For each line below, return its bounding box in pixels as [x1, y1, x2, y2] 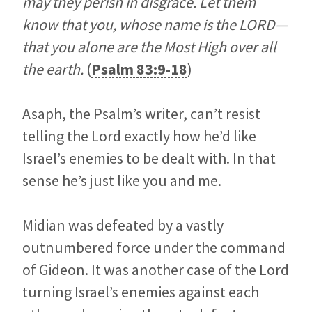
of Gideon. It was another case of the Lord [22, 260, 289, 280]
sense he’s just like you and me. [22, 171, 221, 191]
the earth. [22, 59, 84, 79]
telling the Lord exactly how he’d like [22, 126, 256, 146]
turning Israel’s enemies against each [22, 282, 259, 302]
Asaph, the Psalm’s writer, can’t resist [22, 104, 260, 124]
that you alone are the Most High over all [22, 37, 276, 57]
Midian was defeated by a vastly [22, 215, 224, 235]
